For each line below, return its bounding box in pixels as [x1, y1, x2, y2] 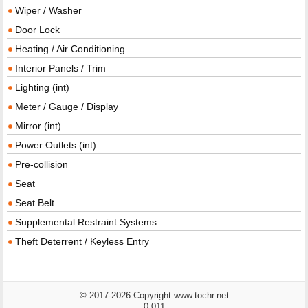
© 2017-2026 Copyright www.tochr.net [79, 289, 229, 300]
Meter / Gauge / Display [15, 100, 118, 112]
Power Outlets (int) [15, 139, 96, 151]
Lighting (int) [15, 81, 69, 93]
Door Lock [15, 23, 60, 35]
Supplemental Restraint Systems [15, 216, 157, 228]
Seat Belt [15, 197, 54, 208]
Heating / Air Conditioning [15, 43, 125, 54]
